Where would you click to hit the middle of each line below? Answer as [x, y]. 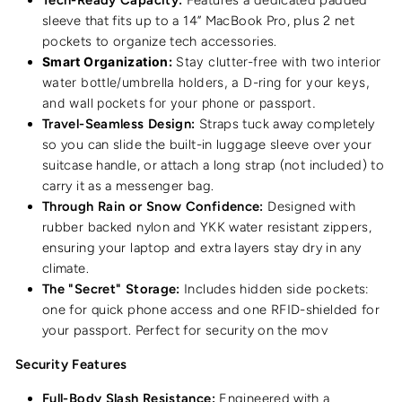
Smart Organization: [107, 61]
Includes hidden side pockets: [274, 288]
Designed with [309, 206]
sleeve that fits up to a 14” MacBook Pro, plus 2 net [199, 20]
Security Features [71, 364]
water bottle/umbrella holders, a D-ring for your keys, [206, 82]
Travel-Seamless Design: [119, 123]
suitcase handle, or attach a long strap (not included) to [213, 165]
